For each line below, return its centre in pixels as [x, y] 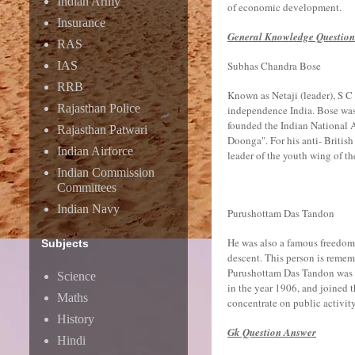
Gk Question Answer [272, 332]
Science [76, 276]
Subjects [65, 243]
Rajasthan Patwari [102, 130]
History [76, 319]
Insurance [81, 23]
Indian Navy [88, 209]
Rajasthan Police [99, 108]
